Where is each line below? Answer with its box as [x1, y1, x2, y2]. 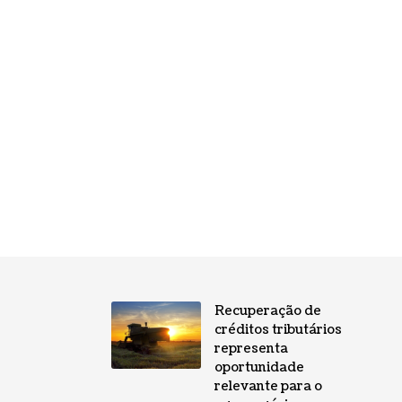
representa [214, 340, 288, 358]
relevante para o [214, 378, 322, 396]
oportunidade [214, 359, 304, 377]
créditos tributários [214, 321, 342, 339]
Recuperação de [214, 302, 321, 320]
